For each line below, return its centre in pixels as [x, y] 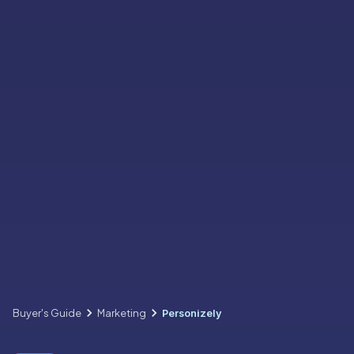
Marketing [122, 313]
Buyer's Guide [47, 313]
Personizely [192, 313]
